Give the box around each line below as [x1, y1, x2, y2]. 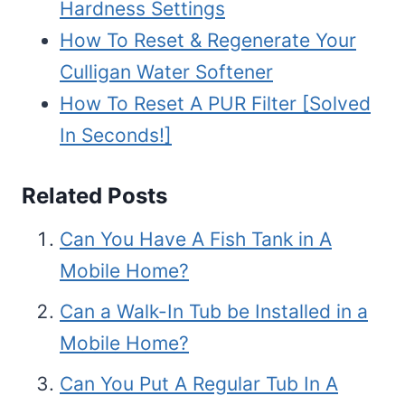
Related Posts [22, 183, 167, 210]
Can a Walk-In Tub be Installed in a [60, 300, 368, 324]
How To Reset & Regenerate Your [60, 29, 356, 52]
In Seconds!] [60, 124, 172, 147]
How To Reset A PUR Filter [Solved [60, 92, 371, 116]
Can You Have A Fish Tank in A [60, 228, 332, 251]
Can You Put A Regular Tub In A [60, 372, 338, 396]
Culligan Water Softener [60, 61, 273, 84]
